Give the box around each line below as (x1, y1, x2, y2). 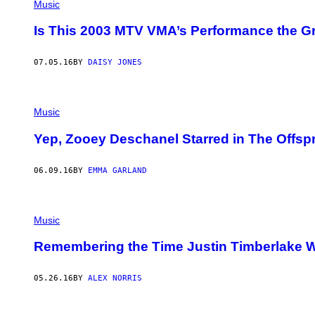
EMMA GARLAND (88, 165, 147, 175)
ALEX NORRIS (88, 274, 142, 283)
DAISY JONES (88, 58, 142, 67)
